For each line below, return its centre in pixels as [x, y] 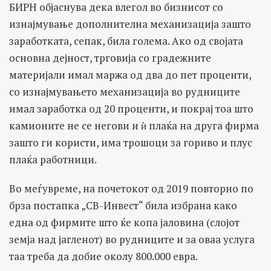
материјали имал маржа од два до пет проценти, [130, 75]
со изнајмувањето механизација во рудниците [125, 92]
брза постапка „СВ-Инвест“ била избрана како [123, 206]
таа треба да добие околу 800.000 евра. [103, 256]
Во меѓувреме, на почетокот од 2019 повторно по [131, 189]
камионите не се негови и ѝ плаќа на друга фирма [134, 126]
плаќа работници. [53, 160]
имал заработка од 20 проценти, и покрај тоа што [131, 109]
